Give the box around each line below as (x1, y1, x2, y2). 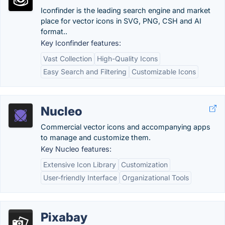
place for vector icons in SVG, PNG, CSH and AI (41, 17, 201, 25)
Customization (121, 160, 168, 169)
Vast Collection (43, 54, 92, 63)
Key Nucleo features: (41, 145, 111, 153)
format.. (41, 27, 67, 36)
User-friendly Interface (43, 173, 117, 182)
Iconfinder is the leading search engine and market (41, 6, 210, 15)
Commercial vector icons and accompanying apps (41, 123, 210, 131)
